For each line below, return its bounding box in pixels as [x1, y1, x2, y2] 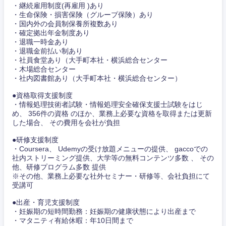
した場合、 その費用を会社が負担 [12, 119, 120, 127]
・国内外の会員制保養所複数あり [12, 20, 118, 28]
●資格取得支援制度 [12, 91, 73, 100]
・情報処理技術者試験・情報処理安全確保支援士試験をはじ [12, 100, 203, 109]
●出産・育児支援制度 [12, 198, 80, 207]
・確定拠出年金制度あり [12, 29, 90, 37]
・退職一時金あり [12, 38, 69, 46]
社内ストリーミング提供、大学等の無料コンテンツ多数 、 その [12, 154, 214, 162]
